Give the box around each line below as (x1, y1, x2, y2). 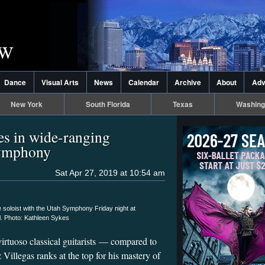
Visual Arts (41, 77, 79, 88)
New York (10, 99, 43, 109)
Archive (174, 77, 202, 88)
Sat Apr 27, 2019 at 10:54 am (55, 167, 165, 177)
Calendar (128, 77, 160, 88)
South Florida (85, 99, 130, 109)
